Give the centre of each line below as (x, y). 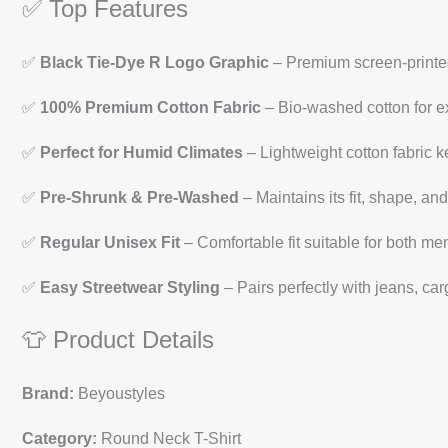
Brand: (48, 393)
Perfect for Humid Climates (141, 152)
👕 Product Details (118, 339)
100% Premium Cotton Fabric (150, 107)
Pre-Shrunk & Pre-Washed (139, 197)
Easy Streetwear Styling (130, 287)
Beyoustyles (119, 393)
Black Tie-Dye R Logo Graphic (154, 62)
